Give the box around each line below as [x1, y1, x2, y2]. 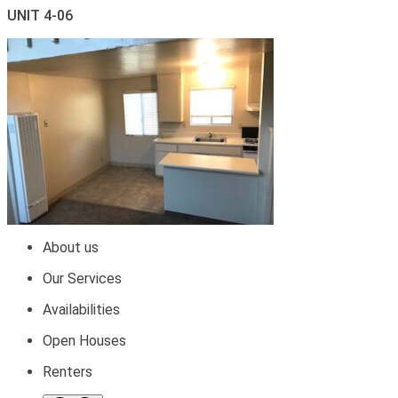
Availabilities [43, 301, 120, 318]
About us [43, 239, 99, 256]
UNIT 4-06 [7, 7, 73, 24]
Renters [43, 363, 92, 380]
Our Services [43, 270, 122, 287]
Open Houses [43, 332, 126, 349]
